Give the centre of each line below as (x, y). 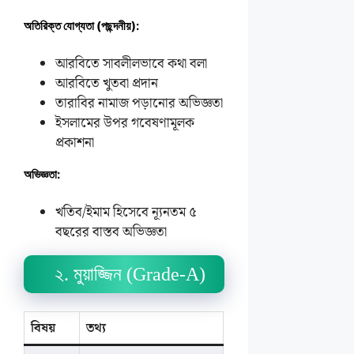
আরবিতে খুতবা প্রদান (107, 84)
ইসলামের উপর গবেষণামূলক (125, 123)
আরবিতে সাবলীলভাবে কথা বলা (131, 64)
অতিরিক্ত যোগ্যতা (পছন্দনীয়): (81, 26)
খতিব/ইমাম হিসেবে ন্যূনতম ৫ (126, 213)
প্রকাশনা (75, 143)
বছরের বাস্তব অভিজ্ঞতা (111, 232)
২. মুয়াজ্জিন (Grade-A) (130, 274)
